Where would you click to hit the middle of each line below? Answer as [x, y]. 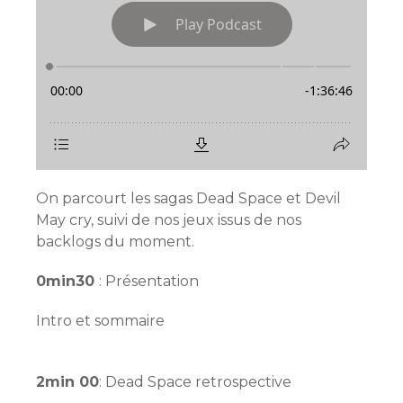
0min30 [67, 281]
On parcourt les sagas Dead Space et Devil [188, 198]
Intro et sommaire [100, 320]
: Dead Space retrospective [195, 381]
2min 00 [67, 381]
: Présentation [149, 281]
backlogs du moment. [115, 241]
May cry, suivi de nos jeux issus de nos [169, 219]
